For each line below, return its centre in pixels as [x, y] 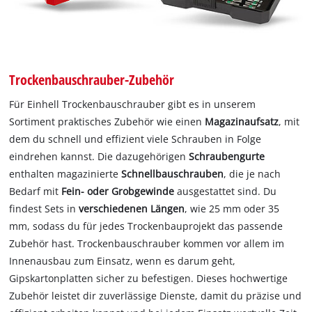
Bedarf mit [36, 191]
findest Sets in [44, 208]
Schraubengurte [227, 156]
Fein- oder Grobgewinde [118, 191]
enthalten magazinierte [65, 173]
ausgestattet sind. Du [226, 191]
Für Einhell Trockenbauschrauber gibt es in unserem [133, 104]
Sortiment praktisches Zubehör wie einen [107, 121]
